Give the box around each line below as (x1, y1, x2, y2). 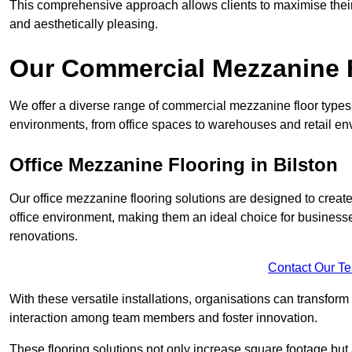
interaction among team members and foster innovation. (9, 311, 317, 325)
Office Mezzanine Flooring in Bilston (9, 154, 338, 176)
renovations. (9, 229, 78, 244)
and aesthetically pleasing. (9, 17, 158, 31)
